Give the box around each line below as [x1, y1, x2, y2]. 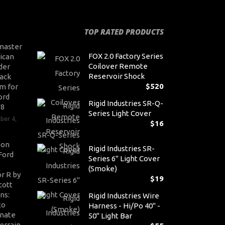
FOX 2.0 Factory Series [88, 52, 163, 60]
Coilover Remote [88, 62, 148, 70]
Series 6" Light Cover [88, 154, 160, 163]
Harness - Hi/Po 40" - [88, 201, 160, 210]
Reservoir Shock [88, 72, 145, 80]
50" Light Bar [88, 211, 132, 220]
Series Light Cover [88, 109, 151, 118]
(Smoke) [88, 164, 117, 173]
